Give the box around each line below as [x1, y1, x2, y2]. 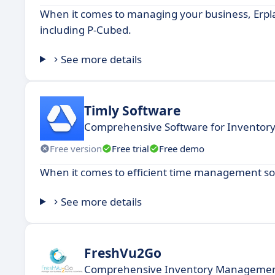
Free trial [112, 142, 149, 155]
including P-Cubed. [40, 23, 131, 37]
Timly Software [84, 101, 180, 119]
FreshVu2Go [84, 244, 161, 261]
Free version [50, 142, 102, 155]
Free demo [159, 142, 204, 155]
